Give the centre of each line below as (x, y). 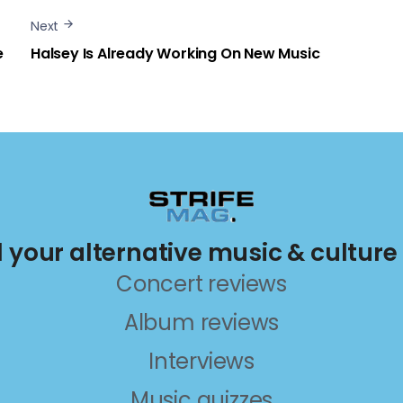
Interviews (201, 362)
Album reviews (201, 323)
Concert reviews (201, 284)
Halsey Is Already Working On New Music (175, 54)
